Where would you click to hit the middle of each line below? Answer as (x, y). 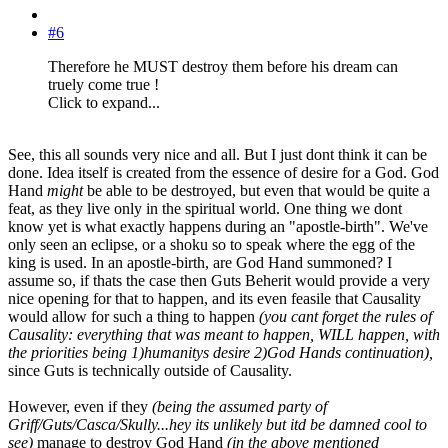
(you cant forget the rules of (345, 316)
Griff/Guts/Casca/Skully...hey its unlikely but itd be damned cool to (217, 424)
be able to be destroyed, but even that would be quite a (256, 190)
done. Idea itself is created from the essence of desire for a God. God (223, 172)
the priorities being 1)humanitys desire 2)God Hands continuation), (220, 352)
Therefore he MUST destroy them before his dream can (223, 66)
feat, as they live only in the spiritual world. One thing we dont (205, 208)
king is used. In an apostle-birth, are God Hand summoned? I (200, 262)
